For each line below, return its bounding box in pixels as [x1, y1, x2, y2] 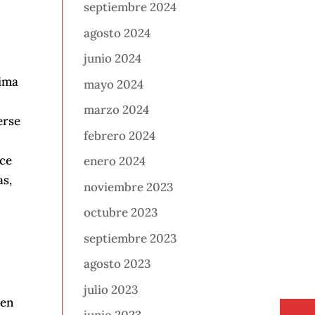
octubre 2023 [84, 205, 158, 221]
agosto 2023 [84, 256, 151, 272]
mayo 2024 [84, 76, 144, 92]
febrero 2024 [84, 127, 156, 143]
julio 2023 [84, 281, 139, 297]
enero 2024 [84, 153, 146, 169]
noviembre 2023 [84, 179, 174, 195]
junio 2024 [84, 51, 142, 67]
